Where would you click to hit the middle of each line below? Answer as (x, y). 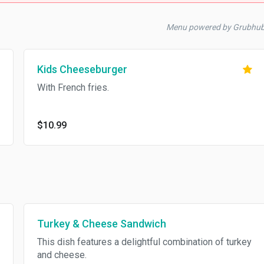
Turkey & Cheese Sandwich (101, 224)
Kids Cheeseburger (82, 69)
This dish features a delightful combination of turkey (144, 242)
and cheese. (62, 255)
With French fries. (73, 88)
